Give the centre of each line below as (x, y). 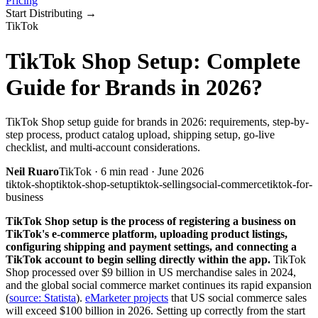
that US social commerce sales (237, 298)
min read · (132, 172)
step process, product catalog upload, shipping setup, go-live (140, 135)
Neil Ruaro (32, 172)
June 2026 (181, 172)
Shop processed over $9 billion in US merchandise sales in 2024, (151, 273)
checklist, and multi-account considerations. (103, 148)
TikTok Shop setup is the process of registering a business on (151, 221)
